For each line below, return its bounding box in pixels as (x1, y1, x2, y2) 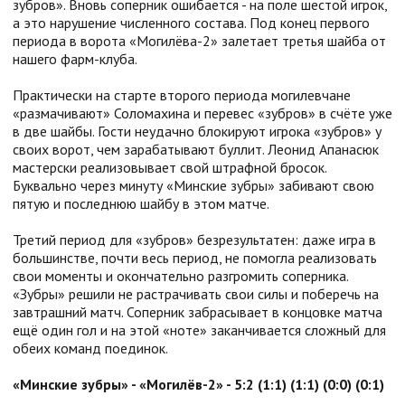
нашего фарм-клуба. (13, 50, 137, 68)
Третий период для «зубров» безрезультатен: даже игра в (13, 231, 376, 249)
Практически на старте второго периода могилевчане (13, 86, 351, 104)
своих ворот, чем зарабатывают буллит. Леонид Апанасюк (13, 140, 379, 158)
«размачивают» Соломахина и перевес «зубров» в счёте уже (13, 104, 392, 122)
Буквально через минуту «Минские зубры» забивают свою (13, 176, 374, 194)
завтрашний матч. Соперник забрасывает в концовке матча (13, 303, 382, 321)
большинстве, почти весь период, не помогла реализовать (13, 249, 377, 267)
